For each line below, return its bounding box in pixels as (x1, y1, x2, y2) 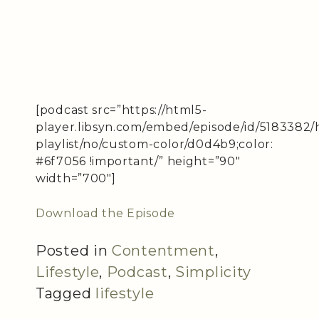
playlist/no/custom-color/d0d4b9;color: (36, 137, 273, 151)
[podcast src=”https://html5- (36, 103, 207, 117)
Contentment (112, 241, 215, 259)
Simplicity (175, 263, 252, 281)
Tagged (36, 284, 95, 302)
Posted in (36, 241, 112, 259)
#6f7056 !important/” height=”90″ (36, 154, 241, 168)
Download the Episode (36, 206, 175, 220)
